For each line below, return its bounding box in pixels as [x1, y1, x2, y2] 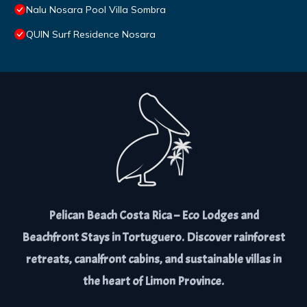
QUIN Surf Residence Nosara [26, 28, 156, 41]
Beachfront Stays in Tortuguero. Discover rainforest [22, 230, 285, 246]
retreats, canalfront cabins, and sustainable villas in [25, 251, 282, 268]
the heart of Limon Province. [83, 273, 224, 290]
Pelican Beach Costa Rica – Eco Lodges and [48, 208, 259, 224]
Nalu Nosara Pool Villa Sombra [26, 3, 166, 16]
